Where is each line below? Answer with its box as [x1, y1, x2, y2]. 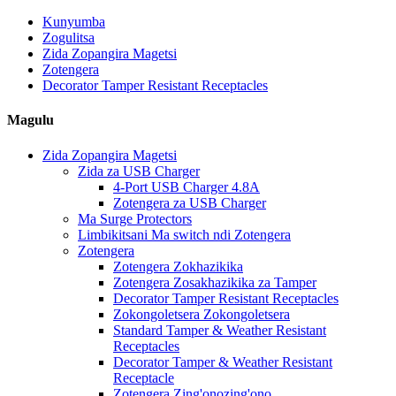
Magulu [7, 112, 54, 128]
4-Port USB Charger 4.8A [113, 179, 260, 194]
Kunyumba [42, 14, 105, 29]
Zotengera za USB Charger [113, 194, 266, 210]
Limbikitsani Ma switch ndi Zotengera [78, 226, 291, 242]
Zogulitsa [42, 30, 95, 45]
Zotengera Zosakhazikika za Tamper [113, 274, 316, 290]
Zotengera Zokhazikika [113, 258, 243, 274]
